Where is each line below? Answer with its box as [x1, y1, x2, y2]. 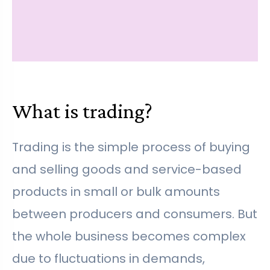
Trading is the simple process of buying [12, 139, 250, 156]
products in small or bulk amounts [12, 183, 220, 201]
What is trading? [12, 99, 152, 124]
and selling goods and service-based [12, 161, 242, 178]
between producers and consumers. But [12, 206, 257, 223]
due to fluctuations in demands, [12, 250, 205, 268]
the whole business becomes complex [12, 228, 246, 245]
